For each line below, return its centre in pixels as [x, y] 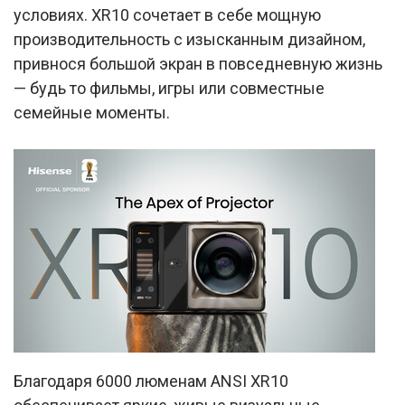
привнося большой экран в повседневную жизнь [198, 64]
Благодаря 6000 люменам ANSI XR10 [151, 381]
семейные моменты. [92, 113]
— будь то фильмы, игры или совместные [169, 88]
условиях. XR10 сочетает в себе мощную [167, 15]
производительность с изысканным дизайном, [189, 39]
